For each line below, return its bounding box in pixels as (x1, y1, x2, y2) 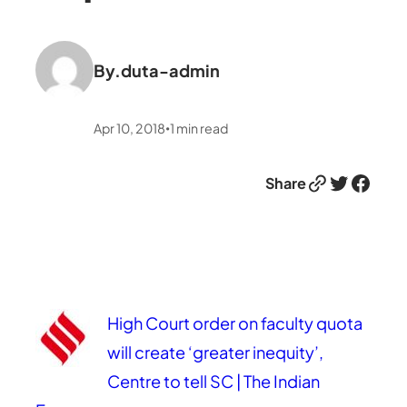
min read (176, 119, 229, 136)
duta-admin (121, 60, 221, 82)
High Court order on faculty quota (106, 312, 362, 333)
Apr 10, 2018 (94, 119, 166, 136)
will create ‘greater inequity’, (106, 341, 323, 362)
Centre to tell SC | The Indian (106, 370, 320, 392)
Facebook (348, 168, 361, 196)
